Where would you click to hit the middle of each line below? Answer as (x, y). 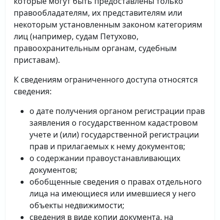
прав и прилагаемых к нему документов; (107, 146)
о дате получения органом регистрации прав (117, 111)
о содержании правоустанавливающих (105, 158)
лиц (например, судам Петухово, (76, 36)
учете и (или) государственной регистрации (114, 135)
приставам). (37, 60)
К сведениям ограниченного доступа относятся (106, 80)
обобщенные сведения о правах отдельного (116, 182)
